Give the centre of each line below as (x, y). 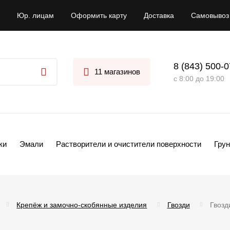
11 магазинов (117, 72)
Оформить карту (99, 15)
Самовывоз (210, 15)
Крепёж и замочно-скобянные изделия (82, 205)
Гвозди (178, 205)
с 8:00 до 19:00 (199, 78)
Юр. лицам (35, 15)
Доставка (159, 15)
